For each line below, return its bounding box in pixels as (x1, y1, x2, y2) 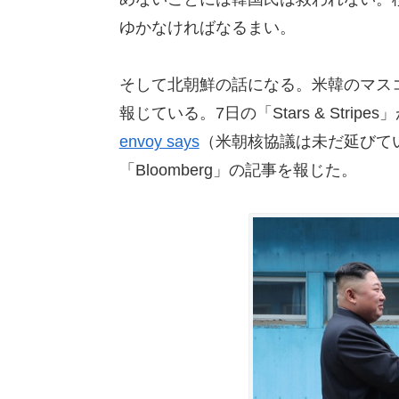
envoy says (118, 133, 199, 151)
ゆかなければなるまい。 (118, 18, 296, 37)
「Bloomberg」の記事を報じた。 (118, 161, 357, 180)
